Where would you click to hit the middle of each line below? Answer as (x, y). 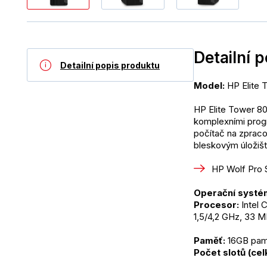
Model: (209, 86)
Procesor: (218, 205)
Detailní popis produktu (110, 65)
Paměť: (209, 241)
